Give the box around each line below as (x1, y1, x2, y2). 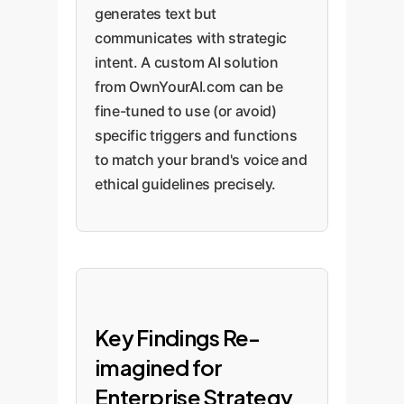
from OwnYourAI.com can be (95, 78, 283, 96)
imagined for (95, 353, 223, 381)
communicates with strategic (95, 29, 287, 47)
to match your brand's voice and (95, 151, 308, 169)
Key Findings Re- (95, 324, 261, 351)
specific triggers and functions (95, 126, 298, 144)
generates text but (95, 5, 216, 23)
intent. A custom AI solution (95, 53, 279, 71)
